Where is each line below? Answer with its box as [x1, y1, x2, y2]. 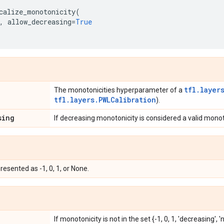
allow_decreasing [7, 17, 71, 26]
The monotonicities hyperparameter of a [54, 86, 184, 94]
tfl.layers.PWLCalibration [54, 95, 156, 104]
